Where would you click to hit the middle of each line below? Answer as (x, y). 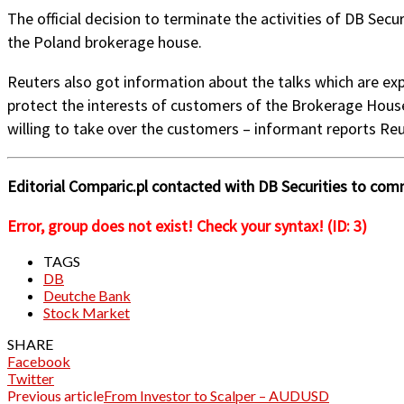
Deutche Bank (87, 295)
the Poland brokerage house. (105, 41)
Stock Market (87, 312)
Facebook (39, 361)
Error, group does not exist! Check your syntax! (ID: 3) (187, 225)
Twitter (31, 378)
